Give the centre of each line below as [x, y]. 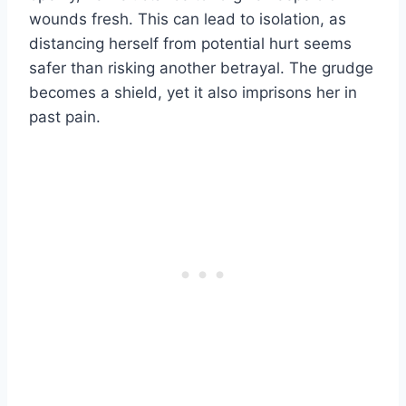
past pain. [65, 117]
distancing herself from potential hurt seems [190, 44]
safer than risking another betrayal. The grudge [201, 68]
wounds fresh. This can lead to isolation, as [188, 19]
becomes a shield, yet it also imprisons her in [193, 93]
